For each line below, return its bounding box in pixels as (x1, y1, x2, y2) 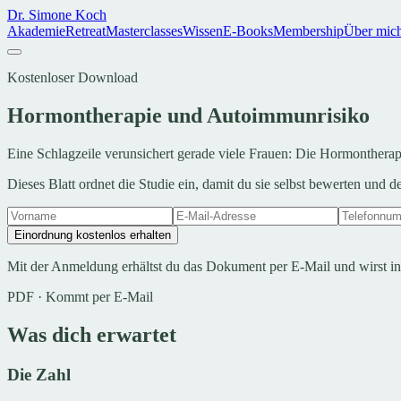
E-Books (223, 23, 273, 38)
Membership (273, 23, 344, 38)
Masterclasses (106, 23, 183, 38)
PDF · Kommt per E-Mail (7, 288, 153, 304)
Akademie (7, 23, 65, 38)
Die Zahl (7, 364, 71, 384)
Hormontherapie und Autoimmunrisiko (7, 103, 370, 127)
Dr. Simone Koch (7, 7, 107, 22)
